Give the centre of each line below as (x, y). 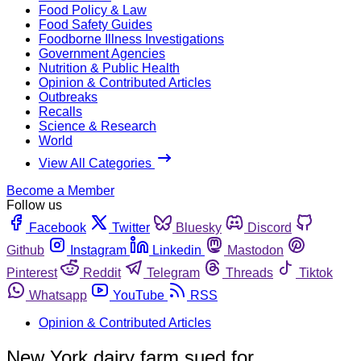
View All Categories (97, 163)
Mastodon (255, 250)
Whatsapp (58, 295)
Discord (270, 227)
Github (25, 250)
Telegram (173, 272)
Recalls (60, 111)
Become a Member (60, 190)
